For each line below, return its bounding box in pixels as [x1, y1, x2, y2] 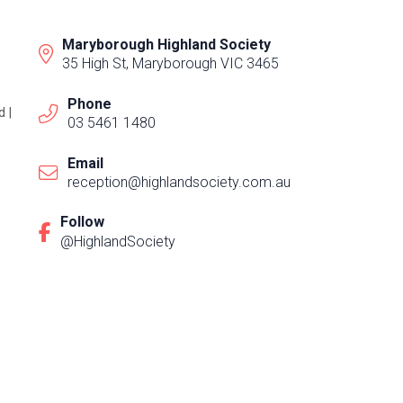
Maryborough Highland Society [61, 35, 271, 53]
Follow [59, 213, 104, 231]
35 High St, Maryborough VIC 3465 [61, 55, 279, 73]
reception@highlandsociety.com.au [67, 174, 291, 192]
